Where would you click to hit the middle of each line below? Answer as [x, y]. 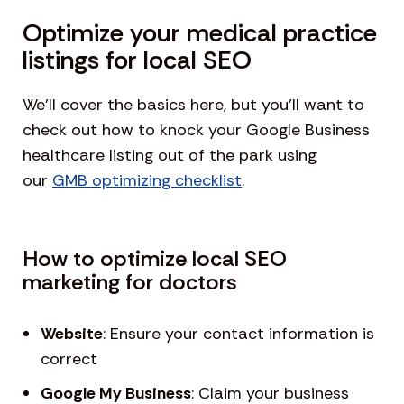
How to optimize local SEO [155, 259]
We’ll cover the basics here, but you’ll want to [193, 105]
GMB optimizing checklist [147, 181]
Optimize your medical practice [200, 33]
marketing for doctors [130, 282]
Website [72, 334]
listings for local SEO [137, 60]
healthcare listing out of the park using [170, 156]
